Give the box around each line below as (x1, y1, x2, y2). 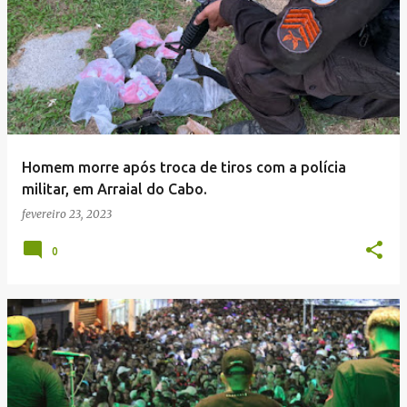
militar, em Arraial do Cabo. (22, 181, 207, 197)
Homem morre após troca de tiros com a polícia (22, 159, 346, 175)
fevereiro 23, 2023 (22, 207, 112, 221)
